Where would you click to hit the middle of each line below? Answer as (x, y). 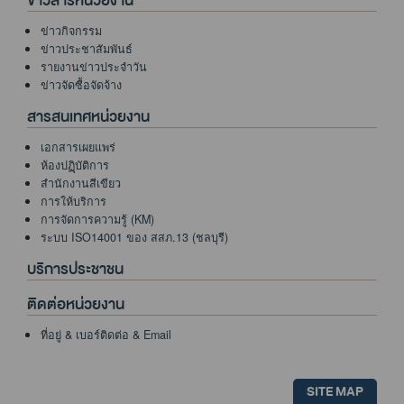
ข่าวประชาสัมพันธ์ (87, 48)
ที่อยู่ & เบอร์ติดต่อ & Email (106, 334)
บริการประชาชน (75, 269)
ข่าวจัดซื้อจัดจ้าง (81, 84)
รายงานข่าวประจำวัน (94, 66)
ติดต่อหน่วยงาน (76, 304)
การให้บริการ (73, 201)
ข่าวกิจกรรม (71, 30)
